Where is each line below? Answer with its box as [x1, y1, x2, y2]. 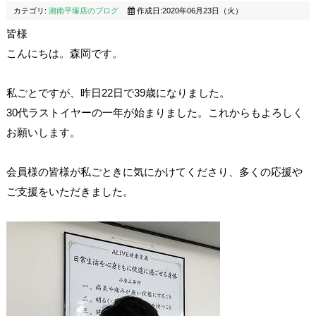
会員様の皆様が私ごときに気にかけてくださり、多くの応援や [6, 166, 303, 178]
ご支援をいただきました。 [6, 186, 133, 197]
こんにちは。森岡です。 [6, 47, 123, 59]
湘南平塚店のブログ [48, 6, 119, 15]
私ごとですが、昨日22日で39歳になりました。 [6, 87, 230, 99]
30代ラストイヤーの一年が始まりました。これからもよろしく [6, 107, 303, 119]
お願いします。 [6, 126, 80, 138]
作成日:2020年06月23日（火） [134, 6, 243, 15]
